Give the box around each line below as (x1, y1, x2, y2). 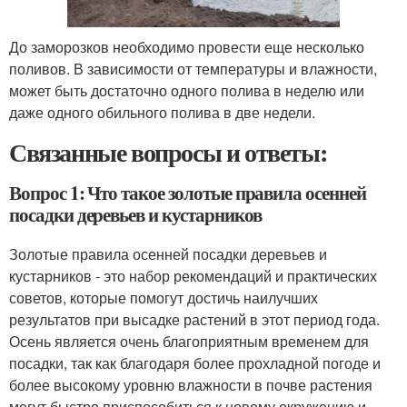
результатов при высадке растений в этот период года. (9, 308, 380, 330)
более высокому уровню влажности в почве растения (9, 373, 372, 395)
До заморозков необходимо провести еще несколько (9, 35, 364, 57)
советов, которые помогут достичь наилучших (9, 286, 318, 308)
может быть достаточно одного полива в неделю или (9, 79, 364, 101)
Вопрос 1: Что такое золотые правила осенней (9, 178, 366, 206)
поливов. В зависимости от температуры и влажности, (9, 57, 377, 79)
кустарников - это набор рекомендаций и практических (9, 264, 377, 286)
